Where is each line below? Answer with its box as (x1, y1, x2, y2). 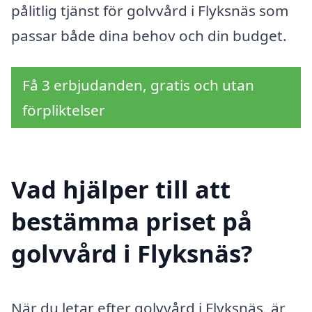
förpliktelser (22, 100, 105, 120)
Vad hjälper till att (11, 173, 231, 206)
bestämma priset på (11, 205, 252, 238)
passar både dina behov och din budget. (11, 25, 287, 45)
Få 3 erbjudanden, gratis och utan (22, 75, 254, 95)
